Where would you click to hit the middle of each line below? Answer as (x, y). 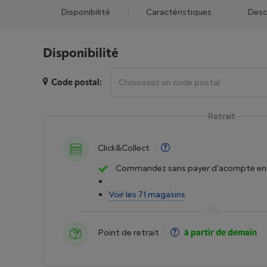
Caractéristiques (179, 12)
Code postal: (77, 83)
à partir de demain (221, 233)
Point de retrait (128, 233)
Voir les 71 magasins (147, 195)
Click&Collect (124, 148)
